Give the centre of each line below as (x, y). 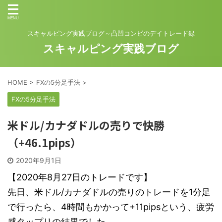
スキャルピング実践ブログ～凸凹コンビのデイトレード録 (111, 33)
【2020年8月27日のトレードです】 (80, 177)
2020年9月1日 (39, 160)
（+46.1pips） (44, 142)
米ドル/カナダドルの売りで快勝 (86, 125)
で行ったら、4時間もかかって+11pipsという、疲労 (111, 207)
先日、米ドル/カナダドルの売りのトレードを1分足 (109, 192)
